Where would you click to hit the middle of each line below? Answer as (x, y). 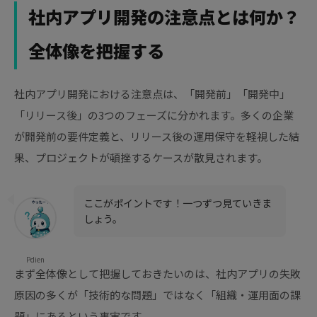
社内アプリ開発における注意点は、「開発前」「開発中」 (152, 94)
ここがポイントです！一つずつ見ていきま (178, 203)
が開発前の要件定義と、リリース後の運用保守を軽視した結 (157, 137)
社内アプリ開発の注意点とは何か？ (164, 18)
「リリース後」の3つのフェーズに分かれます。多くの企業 (154, 115)
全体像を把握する (96, 52)
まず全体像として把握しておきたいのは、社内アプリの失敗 (157, 274)
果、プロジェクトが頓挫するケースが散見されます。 (141, 158)
